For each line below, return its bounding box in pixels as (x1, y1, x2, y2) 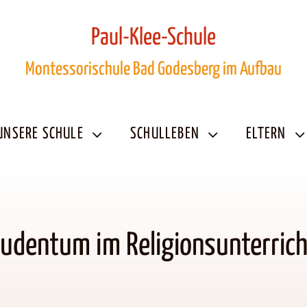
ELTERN (246, 126, 286, 142)
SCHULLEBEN (130, 126, 200, 142)
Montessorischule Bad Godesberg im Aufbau (25, 60, 282, 79)
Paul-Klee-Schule (90, 27, 216, 49)
